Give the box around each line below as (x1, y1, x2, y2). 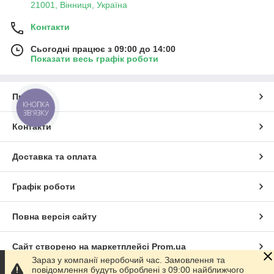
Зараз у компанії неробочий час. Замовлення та (32, 255, 225, 265)
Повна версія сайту (12, 212, 97, 221)
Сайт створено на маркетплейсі (12, 242, 152, 251)
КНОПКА (23, 100, 50, 109)
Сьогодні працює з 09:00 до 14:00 (31, 44, 176, 54)
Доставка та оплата (12, 152, 97, 161)
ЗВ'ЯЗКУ (23, 108, 49, 117)
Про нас (12, 92, 46, 102)
